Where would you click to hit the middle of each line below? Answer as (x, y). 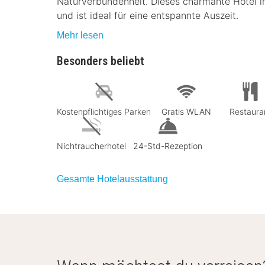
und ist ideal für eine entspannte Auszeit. (148, 15)
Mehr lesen (80, 35)
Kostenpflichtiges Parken (104, 111)
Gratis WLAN (186, 111)
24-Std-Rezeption (168, 146)
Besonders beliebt (101, 61)
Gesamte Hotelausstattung (112, 179)
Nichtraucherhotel (91, 146)
